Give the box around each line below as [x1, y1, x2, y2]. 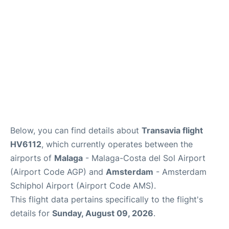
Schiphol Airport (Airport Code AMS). [10, 180, 156, 191]
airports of [10, 153, 54, 163]
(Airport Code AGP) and [10, 167, 106, 177]
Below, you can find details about [10, 125, 142, 135]
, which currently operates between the [41, 139, 193, 149]
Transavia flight [142, 125, 203, 135]
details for [10, 208, 52, 218]
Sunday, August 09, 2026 [52, 208, 153, 218]
